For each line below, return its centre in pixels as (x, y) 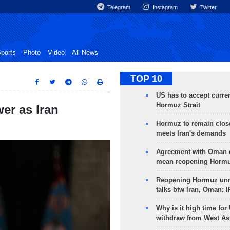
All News (85, 53)
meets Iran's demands (191, 133)
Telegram (118, 7)
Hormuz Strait (178, 105)
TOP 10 (146, 79)
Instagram (165, 7)
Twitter (207, 7)
